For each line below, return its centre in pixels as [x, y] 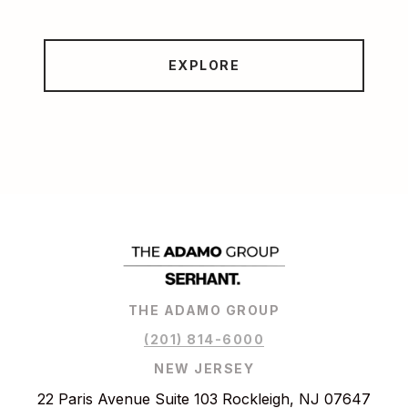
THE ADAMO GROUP [204, 311]
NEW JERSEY [204, 369]
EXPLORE [204, 66]
